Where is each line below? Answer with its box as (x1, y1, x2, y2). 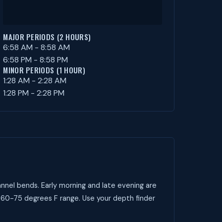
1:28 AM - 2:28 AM (3, 75, 67, 86)
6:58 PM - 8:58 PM (3, 55, 68, 65)
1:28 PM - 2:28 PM (3, 88, 65, 98)
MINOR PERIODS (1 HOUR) (3, 64, 85, 75)
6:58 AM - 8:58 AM (3, 42, 70, 53)
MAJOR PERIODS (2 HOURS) (3, 31, 91, 42)
